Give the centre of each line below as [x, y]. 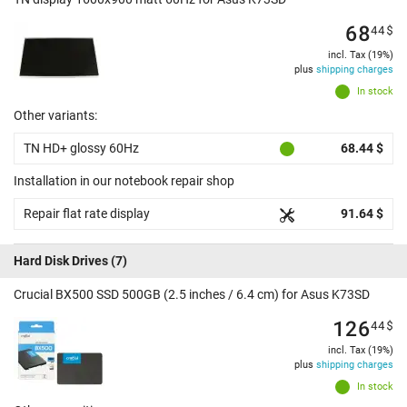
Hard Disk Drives [61, 261]
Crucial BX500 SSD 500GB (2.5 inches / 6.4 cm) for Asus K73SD [192, 295]
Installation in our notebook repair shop [124, 181]
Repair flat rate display [87, 214]
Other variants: [55, 116]
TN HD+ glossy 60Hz [81, 149]
